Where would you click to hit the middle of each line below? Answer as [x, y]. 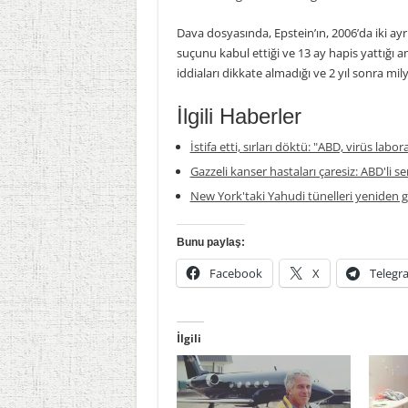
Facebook [235, 273]
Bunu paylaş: [210, 242]
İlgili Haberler [239, 116]
